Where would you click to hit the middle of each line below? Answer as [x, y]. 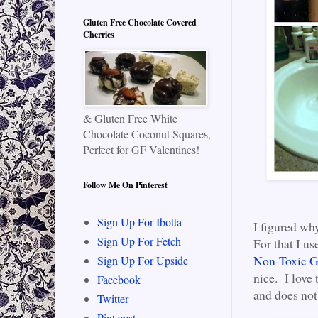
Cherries [99, 35]
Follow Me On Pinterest [125, 185]
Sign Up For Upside [143, 261]
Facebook [119, 280]
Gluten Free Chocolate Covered [140, 23]
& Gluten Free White [130, 119]
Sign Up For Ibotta [139, 222]
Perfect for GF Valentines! [141, 150]
